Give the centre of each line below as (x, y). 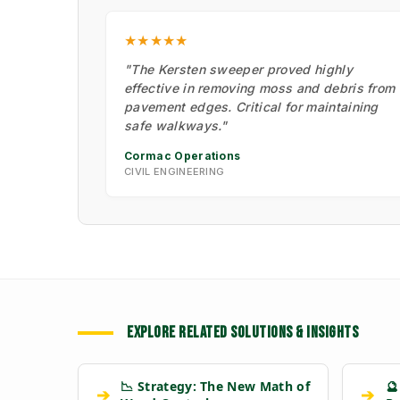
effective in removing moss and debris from (260, 88)
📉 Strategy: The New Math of (215, 387)
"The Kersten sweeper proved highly (238, 70)
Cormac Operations (183, 156)
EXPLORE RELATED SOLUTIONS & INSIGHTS (242, 333)
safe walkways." (176, 126)
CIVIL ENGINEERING (175, 172)
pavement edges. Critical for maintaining (251, 107)
